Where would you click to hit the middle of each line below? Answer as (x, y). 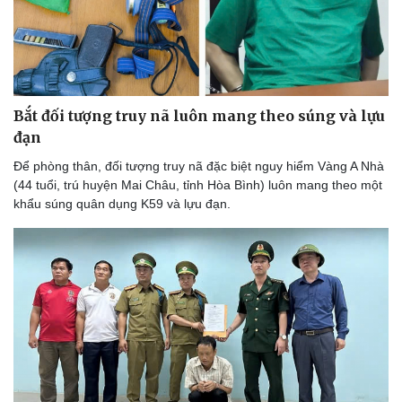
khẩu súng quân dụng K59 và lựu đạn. (122, 203)
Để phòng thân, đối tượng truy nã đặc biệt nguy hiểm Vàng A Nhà (199, 166)
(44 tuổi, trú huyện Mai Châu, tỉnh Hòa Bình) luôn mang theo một (198, 184)
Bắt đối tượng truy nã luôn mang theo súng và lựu (199, 115)
